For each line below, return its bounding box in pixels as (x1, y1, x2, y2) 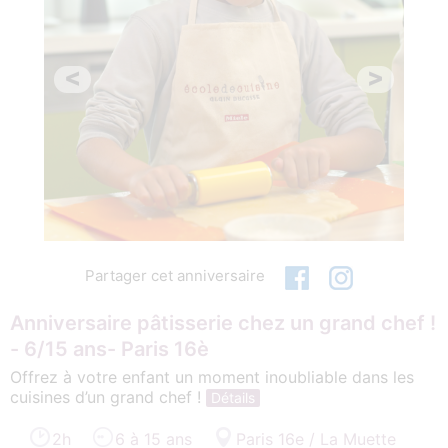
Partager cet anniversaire (85, 265, 265, 285)
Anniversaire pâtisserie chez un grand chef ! (10, 310, 436, 335)
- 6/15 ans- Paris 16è (10, 336, 209, 361)
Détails (211, 388, 255, 406)
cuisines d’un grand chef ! (10, 386, 206, 407)
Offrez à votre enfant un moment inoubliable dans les (10, 366, 414, 387)
